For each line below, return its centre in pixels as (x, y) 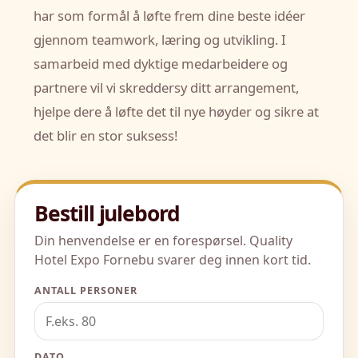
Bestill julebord (107, 214)
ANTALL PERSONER (86, 291)
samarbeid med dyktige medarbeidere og (161, 64)
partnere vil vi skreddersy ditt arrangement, (166, 88)
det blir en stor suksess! (105, 136)
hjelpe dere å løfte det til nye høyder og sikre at (176, 112)
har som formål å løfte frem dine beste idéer (169, 16)
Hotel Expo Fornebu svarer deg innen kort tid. (173, 260)
